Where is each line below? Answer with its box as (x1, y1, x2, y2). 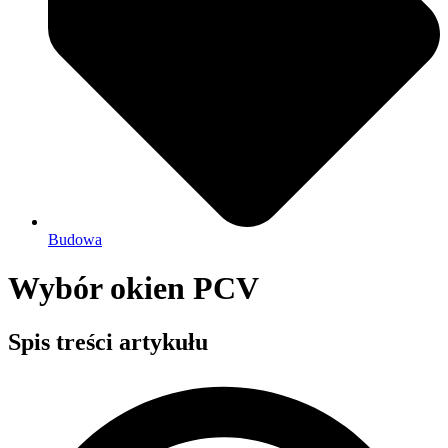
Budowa (48, 231, 102, 248)
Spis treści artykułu (8, 328, 208, 355)
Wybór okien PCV (8, 270, 259, 307)
